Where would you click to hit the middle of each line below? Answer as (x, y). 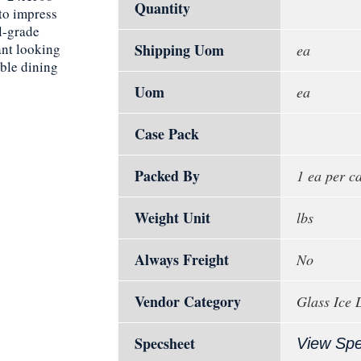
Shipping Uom (179, 50)
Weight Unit (172, 218)
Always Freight (182, 260)
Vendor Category (188, 302)
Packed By (167, 176)
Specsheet (165, 344)
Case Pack (167, 134)
